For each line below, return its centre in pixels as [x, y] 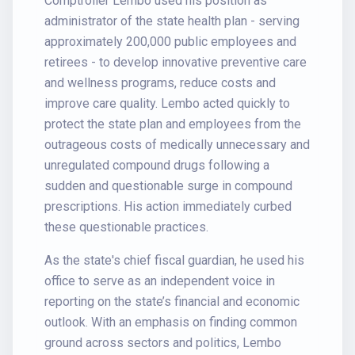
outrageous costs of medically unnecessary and [177, 145]
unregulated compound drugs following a [157, 165]
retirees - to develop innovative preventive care [176, 62]
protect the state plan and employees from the [173, 124]
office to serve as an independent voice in [160, 281]
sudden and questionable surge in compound [168, 186]
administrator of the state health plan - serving [172, 21]
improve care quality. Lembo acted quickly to [167, 103]
